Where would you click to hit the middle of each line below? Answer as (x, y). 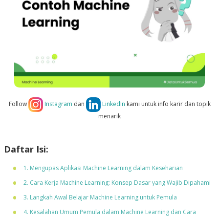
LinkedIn (113, 104)
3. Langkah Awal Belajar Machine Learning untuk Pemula (100, 197)
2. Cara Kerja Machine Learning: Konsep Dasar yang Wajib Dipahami (117, 183)
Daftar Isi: (26, 149)
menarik (109, 116)
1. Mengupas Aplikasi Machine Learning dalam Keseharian (103, 168)
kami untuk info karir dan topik (168, 104)
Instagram (57, 104)
